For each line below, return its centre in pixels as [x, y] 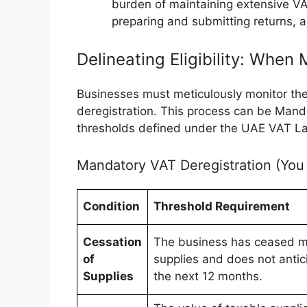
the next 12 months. [208, 276]
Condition [111, 206]
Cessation [112, 242]
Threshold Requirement [222, 206]
